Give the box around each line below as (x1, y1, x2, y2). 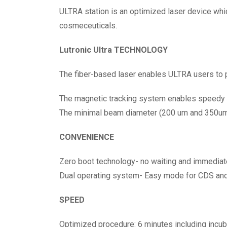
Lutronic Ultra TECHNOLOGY (59, 45, 168, 55)
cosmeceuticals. (59, 21, 117, 31)
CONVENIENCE (59, 132, 114, 142)
